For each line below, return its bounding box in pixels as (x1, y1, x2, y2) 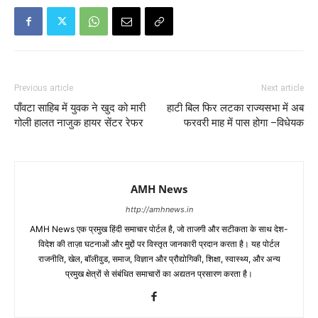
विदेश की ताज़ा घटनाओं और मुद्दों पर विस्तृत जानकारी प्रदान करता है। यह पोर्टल (38, 238, 280, 250)
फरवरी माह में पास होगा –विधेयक (184, 116, 304, 130)
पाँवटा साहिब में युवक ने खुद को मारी (14, 102, 146, 115)
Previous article (14, 83, 73, 94)
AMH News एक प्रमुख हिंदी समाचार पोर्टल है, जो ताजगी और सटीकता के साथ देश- (30, 224, 288, 235)
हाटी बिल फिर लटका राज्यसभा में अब (167, 102, 304, 115)
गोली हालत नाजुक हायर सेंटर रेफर (14, 116, 143, 130)
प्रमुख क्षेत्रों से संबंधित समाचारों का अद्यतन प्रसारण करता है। (65, 268, 253, 280)
